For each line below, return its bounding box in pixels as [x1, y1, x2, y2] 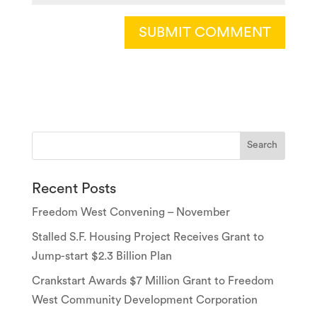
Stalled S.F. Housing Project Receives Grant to [31, 231, 264, 243]
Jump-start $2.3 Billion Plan [31, 250, 172, 262]
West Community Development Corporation [31, 294, 258, 306]
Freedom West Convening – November [31, 206, 230, 218]
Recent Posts [31, 180, 116, 196]
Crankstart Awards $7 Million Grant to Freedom [31, 275, 274, 287]
